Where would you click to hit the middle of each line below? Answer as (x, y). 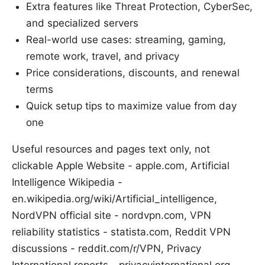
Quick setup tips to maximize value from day (131, 106)
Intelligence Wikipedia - (67, 182)
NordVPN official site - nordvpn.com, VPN (112, 215)
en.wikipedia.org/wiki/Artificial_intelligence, (114, 198)
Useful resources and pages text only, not (111, 149)
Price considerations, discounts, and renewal (133, 72)
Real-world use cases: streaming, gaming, (126, 39)
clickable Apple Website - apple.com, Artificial (121, 165)
